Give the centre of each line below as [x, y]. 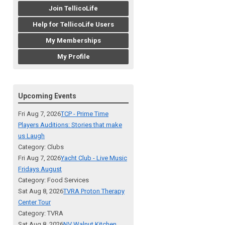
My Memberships [73, 41]
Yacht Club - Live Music [94, 158]
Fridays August [40, 169]
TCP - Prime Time [85, 114]
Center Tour [34, 202]
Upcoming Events [47, 96]
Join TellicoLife [73, 9]
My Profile [73, 57]
